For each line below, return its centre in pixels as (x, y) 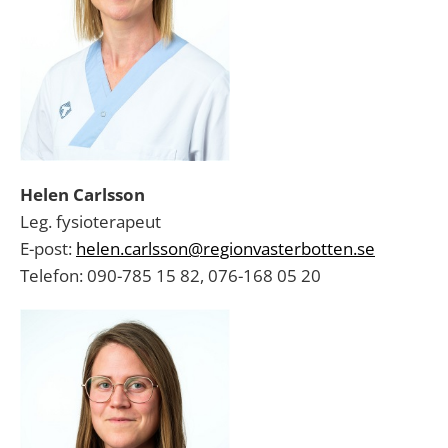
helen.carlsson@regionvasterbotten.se (225, 248)
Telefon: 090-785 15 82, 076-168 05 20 (170, 275)
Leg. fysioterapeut (90, 221)
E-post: (48, 248)
